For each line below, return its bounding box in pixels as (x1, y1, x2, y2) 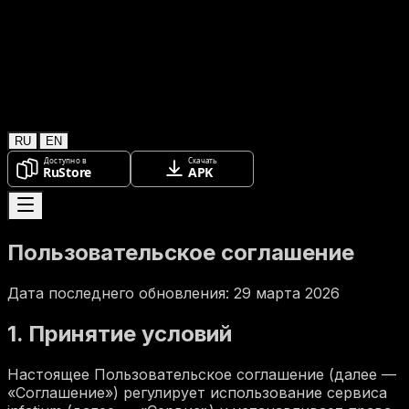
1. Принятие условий (7, 320, 232, 347)
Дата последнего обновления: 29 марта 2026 (7, 283, 340, 302)
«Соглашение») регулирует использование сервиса (7, 383, 387, 402)
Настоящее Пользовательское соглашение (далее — (7, 364, 396, 383)
